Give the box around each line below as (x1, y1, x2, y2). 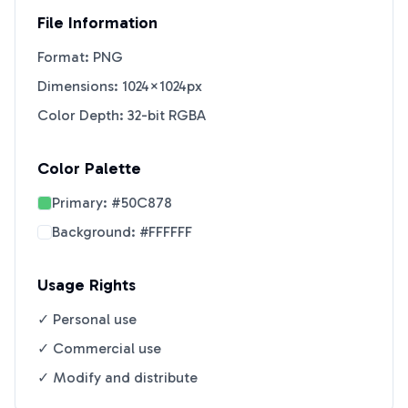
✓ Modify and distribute (37, 369, 198, 386)
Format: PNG (37, 48, 123, 66)
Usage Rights (37, 275, 136, 295)
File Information (37, 13, 158, 33)
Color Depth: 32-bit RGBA (37, 107, 206, 124)
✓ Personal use (37, 311, 137, 328)
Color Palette (37, 158, 141, 178)
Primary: (52, 194, 111, 211)
